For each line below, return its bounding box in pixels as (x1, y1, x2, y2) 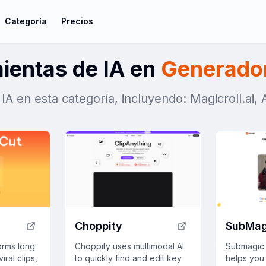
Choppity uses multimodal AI (74, 241, 184, 252)
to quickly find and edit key (74, 253, 182, 264)
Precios (61, 16, 94, 26)
